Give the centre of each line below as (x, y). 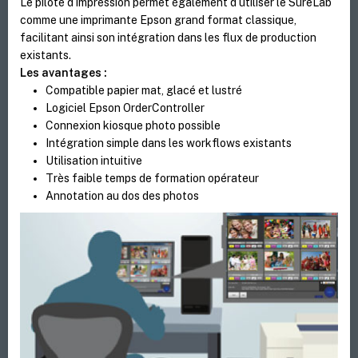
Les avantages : (64, 73)
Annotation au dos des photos (123, 196)
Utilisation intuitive (94, 161)
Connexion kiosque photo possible (133, 126)
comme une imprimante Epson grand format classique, (159, 20)
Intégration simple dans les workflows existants (169, 143)
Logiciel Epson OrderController (125, 108)
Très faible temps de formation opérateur (153, 179)
